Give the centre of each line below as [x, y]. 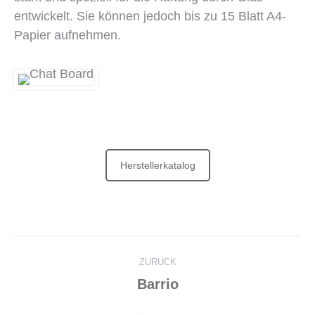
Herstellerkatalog [157, 165]
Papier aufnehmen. [67, 35]
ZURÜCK [157, 262]
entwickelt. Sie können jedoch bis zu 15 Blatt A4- [150, 16]
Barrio [157, 284]
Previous [181, 282]
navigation [73, 281]
